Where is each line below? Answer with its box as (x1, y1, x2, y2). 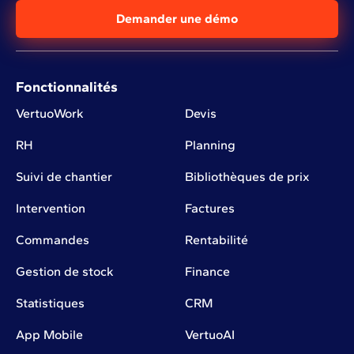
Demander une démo (116, 10, 238, 26)
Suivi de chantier (16, 168, 112, 184)
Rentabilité (184, 232, 248, 247)
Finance (184, 263, 230, 279)
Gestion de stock (16, 263, 114, 279)
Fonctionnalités (16, 77, 118, 96)
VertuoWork (16, 105, 84, 121)
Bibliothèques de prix (184, 168, 310, 184)
